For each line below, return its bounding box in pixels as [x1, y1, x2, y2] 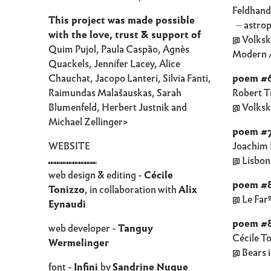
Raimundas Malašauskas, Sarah [48, 85, 181, 100]
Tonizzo [48, 182, 85, 197]
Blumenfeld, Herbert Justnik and [48, 100, 187, 115]
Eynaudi [48, 197, 86, 212]
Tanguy [118, 221, 153, 236]
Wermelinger [48, 235, 109, 250]
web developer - [48, 221, 118, 236]
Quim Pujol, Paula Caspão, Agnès [48, 42, 189, 57]
